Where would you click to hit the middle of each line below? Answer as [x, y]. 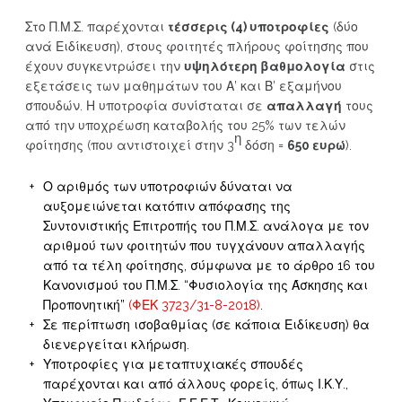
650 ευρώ [316, 145]
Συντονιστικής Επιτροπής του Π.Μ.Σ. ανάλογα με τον [205, 226]
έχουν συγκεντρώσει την [104, 66]
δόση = [264, 145]
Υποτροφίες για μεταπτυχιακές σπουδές [173, 364]
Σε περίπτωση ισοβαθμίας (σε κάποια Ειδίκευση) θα [206, 325]
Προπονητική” [85, 305]
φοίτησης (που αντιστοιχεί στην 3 [129, 145]
